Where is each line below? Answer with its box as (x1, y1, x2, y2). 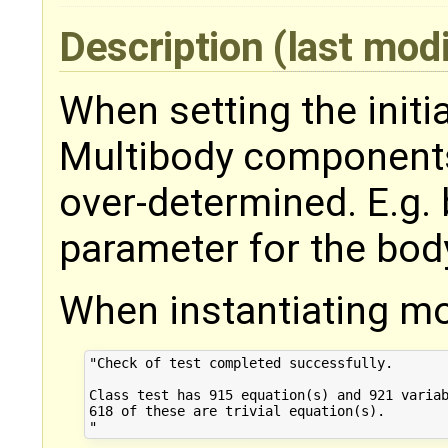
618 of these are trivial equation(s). (88, 402, 385, 419)
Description (59, 23, 273, 72)
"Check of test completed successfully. (88, 354, 393, 371)
